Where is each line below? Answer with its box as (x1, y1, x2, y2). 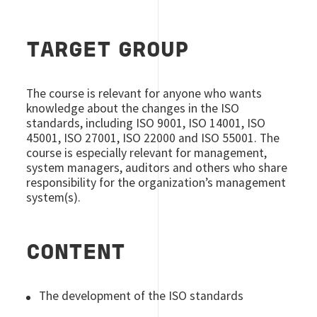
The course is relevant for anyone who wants (26, 86, 263, 101)
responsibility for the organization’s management (26, 175, 287, 190)
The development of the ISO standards (39, 288, 244, 304)
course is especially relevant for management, (26, 145, 267, 161)
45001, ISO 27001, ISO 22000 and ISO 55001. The (26, 130, 280, 146)
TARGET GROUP (26, 42, 190, 61)
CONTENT (26, 244, 126, 263)
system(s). (26, 190, 81, 205)
